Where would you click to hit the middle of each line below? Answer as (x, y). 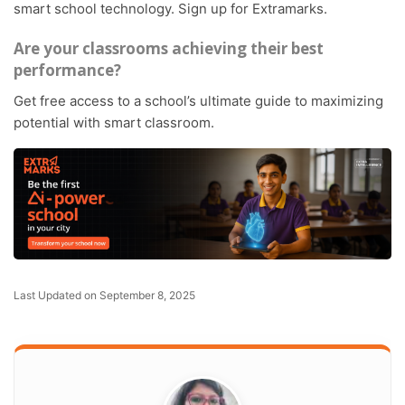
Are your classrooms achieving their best (169, 49)
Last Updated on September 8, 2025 (108, 296)
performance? (67, 71)
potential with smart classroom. (114, 123)
